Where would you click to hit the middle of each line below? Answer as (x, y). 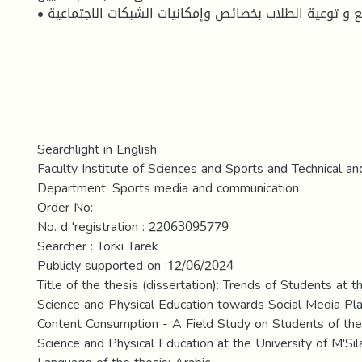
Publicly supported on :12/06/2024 (135, 265)
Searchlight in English (97, 149)
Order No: (65, 207)
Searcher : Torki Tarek (98, 246)
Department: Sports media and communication (168, 188)
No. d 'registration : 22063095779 (133, 227)
